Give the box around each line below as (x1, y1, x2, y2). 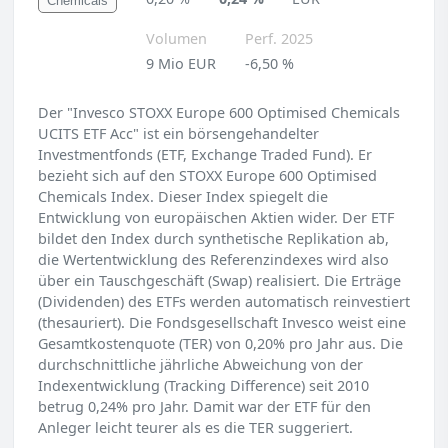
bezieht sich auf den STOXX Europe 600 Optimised (38, 166, 377, 185)
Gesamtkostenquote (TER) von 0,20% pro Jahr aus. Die (38, 334, 403, 353)
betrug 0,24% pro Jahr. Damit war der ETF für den (38, 397, 371, 416)
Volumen (145, 29, 207, 48)
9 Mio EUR (145, 54, 216, 73)
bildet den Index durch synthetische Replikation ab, (38, 229, 389, 248)
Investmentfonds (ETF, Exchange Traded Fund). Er (38, 145, 372, 164)
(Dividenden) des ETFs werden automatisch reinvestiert (38, 292, 410, 311)
